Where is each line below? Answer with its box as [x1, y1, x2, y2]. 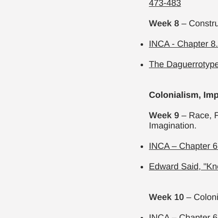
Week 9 [149, 110, 179, 120]
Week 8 [149, 18, 182, 28]
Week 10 [149, 192, 184, 202]
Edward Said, [149, 162, 203, 171]
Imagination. [149, 121, 197, 130]
